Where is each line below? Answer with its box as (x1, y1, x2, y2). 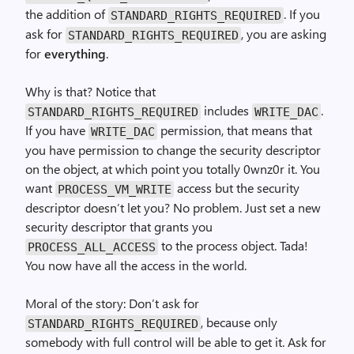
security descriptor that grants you (25, 218, 213, 235)
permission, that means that (157, 122, 312, 138)
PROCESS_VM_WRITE (58, 182, 171, 196)
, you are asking (241, 25, 326, 42)
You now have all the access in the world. (25, 257, 247, 273)
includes (201, 102, 252, 119)
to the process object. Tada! (158, 237, 308, 254)
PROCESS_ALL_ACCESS (28, 239, 156, 254)
